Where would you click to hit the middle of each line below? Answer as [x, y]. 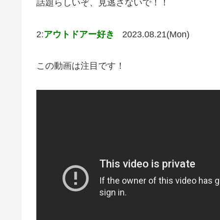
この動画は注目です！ [81, 66]
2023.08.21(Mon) [156, 34]
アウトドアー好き [79, 34]
